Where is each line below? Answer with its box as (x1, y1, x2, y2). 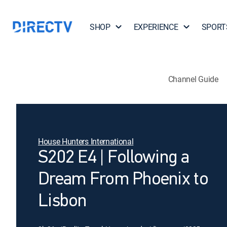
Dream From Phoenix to (38, 171, 208, 189)
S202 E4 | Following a (38, 149, 189, 167)
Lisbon (38, 193, 87, 211)
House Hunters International (38, 136, 134, 147)
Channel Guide (168, 73, 218, 85)
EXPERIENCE (133, 21, 178, 32)
